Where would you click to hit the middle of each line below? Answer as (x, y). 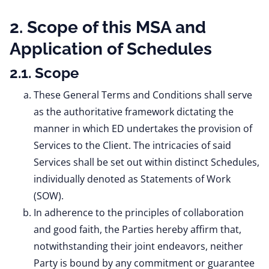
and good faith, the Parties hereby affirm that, (138, 229)
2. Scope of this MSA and (108, 27)
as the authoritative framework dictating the (134, 112)
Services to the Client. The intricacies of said (132, 145)
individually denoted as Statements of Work (132, 179)
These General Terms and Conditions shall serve (143, 95)
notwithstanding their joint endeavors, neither (138, 246)
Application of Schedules (111, 49)
